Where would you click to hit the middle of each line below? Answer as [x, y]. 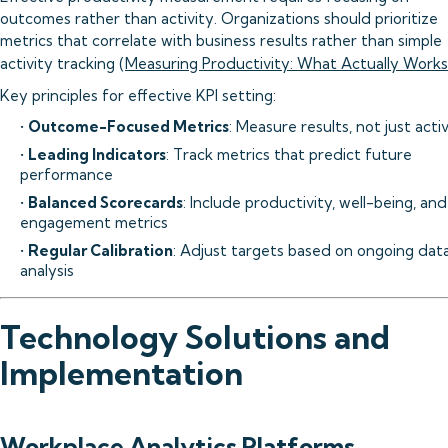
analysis [47, 270]
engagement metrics [94, 222]
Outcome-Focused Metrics [128, 126]
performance [66, 174]
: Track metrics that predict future [289, 154]
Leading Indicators [97, 154]
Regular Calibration [100, 250]
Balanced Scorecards [105, 202]
